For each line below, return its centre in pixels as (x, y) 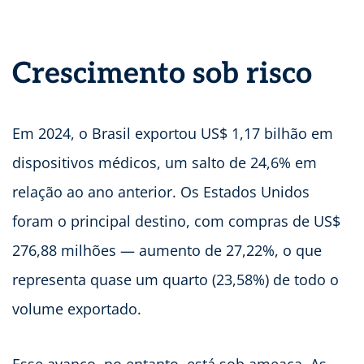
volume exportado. (79, 309)
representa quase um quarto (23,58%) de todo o (175, 280)
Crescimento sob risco (162, 74)
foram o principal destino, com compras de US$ (176, 221)
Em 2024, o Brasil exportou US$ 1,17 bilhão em (173, 134)
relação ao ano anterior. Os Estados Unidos (161, 192)
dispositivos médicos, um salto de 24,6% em (165, 163)
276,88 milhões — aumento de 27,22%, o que (167, 251)
